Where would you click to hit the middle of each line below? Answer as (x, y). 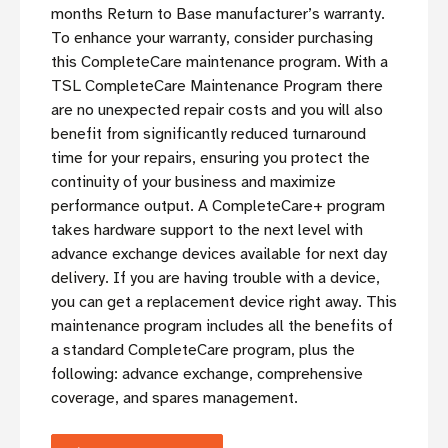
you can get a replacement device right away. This (224, 302)
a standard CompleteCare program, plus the (203, 350)
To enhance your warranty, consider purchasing (212, 38)
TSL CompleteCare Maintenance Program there (217, 86)
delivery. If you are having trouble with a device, (215, 278)
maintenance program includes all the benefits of (222, 326)
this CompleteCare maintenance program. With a (219, 62)
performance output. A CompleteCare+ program (218, 206)
